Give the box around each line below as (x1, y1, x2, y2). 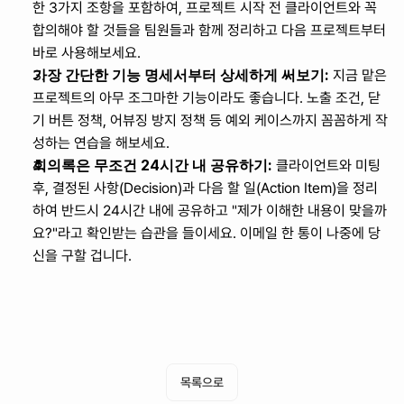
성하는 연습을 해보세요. (32, 134, 170, 151)
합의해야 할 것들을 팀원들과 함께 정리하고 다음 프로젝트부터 (32, 22, 386, 39)
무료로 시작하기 (147, 329, 239, 346)
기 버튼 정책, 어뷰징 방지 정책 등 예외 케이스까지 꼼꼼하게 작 (32, 112, 388, 129)
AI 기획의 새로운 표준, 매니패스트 (91, 298, 313, 317)
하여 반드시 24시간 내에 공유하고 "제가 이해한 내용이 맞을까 (32, 202, 387, 219)
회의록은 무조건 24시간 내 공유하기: (32, 156, 272, 174)
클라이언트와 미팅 (272, 157, 381, 174)
